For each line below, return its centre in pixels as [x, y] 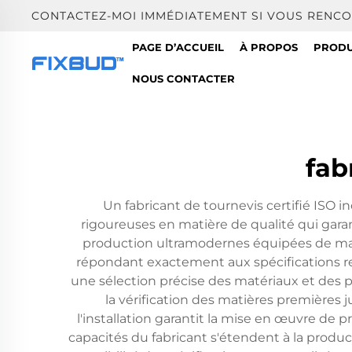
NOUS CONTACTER [183, 79]
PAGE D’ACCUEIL [178, 47]
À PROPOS [268, 47]
